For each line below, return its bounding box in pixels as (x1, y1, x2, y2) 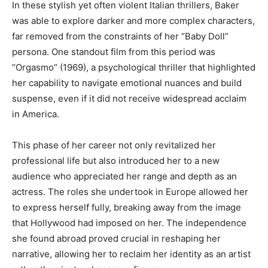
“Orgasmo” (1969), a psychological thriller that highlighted (12, 61, 255, 73)
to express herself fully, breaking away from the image (12, 201, 241, 213)
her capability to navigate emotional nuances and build (12, 77, 242, 89)
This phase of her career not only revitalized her (12, 139, 216, 151)
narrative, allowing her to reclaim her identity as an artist (12, 248, 251, 260)
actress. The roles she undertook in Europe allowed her (12, 185, 248, 197)
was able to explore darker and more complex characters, (12, 14, 255, 26)
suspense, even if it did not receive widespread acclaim (12, 92, 246, 104)
